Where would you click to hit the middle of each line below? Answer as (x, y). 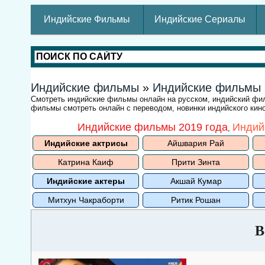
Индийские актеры (86, 181)
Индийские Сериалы (200, 19)
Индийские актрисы (86, 143)
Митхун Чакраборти (86, 200)
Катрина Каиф (86, 162)
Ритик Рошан (196, 200)
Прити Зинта (196, 162)
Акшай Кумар (196, 181)
